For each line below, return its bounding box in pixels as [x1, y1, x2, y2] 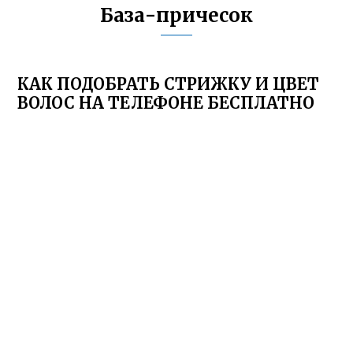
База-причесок [100, 3, 253, 28]
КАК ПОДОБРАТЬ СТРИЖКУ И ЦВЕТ [17, 74, 320, 94]
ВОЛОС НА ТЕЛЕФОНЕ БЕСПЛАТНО [17, 93, 315, 113]
